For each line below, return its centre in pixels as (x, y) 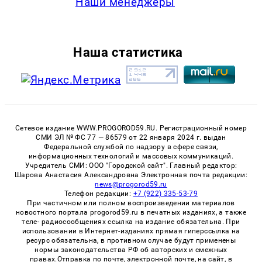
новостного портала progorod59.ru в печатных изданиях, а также (131, 213)
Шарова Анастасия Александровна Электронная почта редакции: (131, 175)
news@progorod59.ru (131, 185)
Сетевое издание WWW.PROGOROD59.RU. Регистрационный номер (131, 128)
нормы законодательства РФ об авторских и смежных (131, 250)
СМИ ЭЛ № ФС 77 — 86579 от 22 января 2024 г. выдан (131, 138)
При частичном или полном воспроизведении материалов (131, 203)
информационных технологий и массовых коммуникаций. (131, 156)
